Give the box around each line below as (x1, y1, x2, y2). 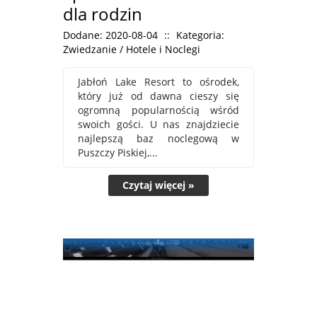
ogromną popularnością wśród (78, 103, 239, 117)
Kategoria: (176, 28, 224, 42)
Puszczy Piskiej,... (78, 145, 158, 159)
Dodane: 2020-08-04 (63, 28, 158, 42)
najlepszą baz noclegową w (78, 131, 239, 145)
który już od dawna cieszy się (78, 88, 239, 103)
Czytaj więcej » (122, 178, 195, 192)
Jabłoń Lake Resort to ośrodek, (78, 74, 239, 88)
